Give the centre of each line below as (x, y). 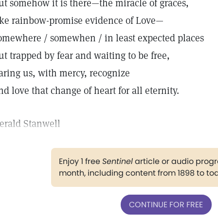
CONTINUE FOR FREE (166, 204)
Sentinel (117, 161)
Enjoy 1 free (80, 161)
